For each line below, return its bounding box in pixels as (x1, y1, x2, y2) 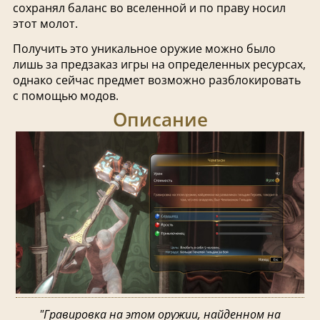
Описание (112, 107, 208, 133)
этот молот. (12, 15, 78, 31)
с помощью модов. (12, 87, 119, 104)
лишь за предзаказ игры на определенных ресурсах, (12, 56, 306, 72)
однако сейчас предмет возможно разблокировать (12, 71, 301, 88)
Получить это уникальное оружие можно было (12, 40, 276, 56)
